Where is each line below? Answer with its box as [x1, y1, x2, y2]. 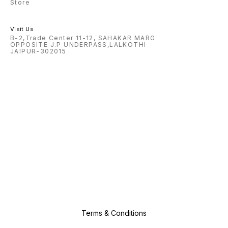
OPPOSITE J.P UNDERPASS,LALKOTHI [10, 41, 147, 49]
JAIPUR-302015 [10, 47, 67, 55]
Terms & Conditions [81, 209, 147, 218]
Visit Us [10, 25, 34, 33]
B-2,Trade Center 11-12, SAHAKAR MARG [10, 34, 156, 42]
